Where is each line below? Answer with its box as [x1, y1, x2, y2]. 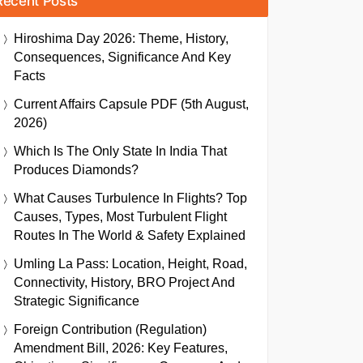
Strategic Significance [14, 294, 139, 308]
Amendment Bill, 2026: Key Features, [14, 341, 228, 355]
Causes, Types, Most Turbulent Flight [14, 210, 227, 224]
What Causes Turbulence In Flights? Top [14, 191, 247, 205]
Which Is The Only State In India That [14, 144, 227, 158]
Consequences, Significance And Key [14, 50, 231, 64]
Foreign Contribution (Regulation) [14, 322, 207, 336]
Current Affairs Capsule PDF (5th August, [14, 97, 249, 111]
